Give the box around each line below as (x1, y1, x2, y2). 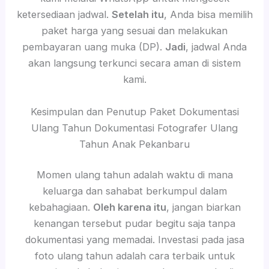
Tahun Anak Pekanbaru (79, 138, 190, 150)
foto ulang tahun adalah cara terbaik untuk (34, 250, 235, 262)
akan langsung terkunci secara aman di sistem (28, 57, 241, 70)
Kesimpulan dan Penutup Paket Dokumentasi (30, 105, 239, 118)
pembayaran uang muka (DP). (22, 41, 165, 53)
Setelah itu (111, 8, 164, 21)
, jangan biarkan (166, 201, 241, 214)
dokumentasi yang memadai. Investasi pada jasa (25, 234, 244, 246)
